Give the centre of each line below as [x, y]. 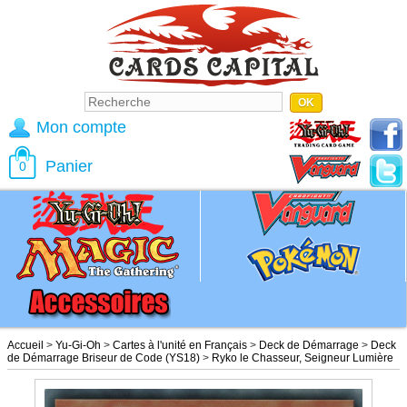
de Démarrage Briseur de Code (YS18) [104, 358]
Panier [69, 166]
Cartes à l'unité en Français [180, 345]
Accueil [25, 345]
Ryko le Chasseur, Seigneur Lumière [303, 358]
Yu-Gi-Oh [78, 345]
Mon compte [81, 127]
